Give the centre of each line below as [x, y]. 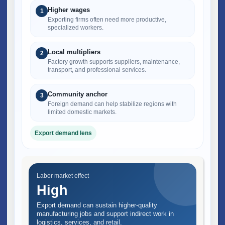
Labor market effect [63, 176]
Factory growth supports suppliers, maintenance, [114, 62]
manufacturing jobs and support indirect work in [105, 213]
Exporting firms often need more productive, [107, 19]
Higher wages [69, 10]
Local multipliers [74, 52]
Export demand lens [63, 133]
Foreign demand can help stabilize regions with [112, 104]
